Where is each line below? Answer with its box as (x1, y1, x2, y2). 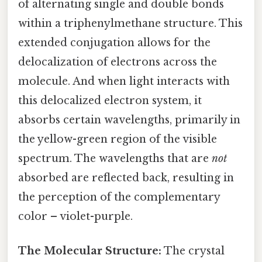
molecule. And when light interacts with (18, 74, 230, 88)
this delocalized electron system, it (18, 94, 202, 107)
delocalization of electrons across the (18, 55, 217, 68)
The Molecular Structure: (18, 244, 161, 258)
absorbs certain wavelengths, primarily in (18, 113, 240, 126)
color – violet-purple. (18, 209, 133, 223)
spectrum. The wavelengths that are (18, 151, 212, 165)
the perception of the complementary (18, 190, 220, 204)
